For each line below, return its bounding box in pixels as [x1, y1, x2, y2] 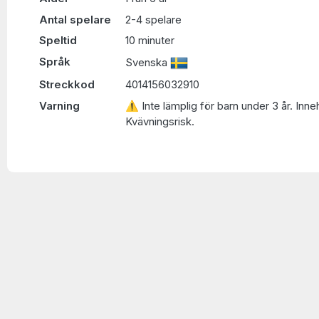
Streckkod [39, 78, 95, 91]
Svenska [125, 55, 170, 69]
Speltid [39, 33, 77, 47]
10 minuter [125, 33, 174, 47]
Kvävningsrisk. [125, 114, 194, 128]
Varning [39, 98, 80, 113]
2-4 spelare [125, 12, 182, 26]
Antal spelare [39, 12, 111, 26]
